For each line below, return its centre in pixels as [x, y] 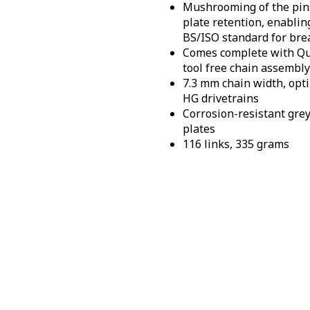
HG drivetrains [221, 99]
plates [199, 129]
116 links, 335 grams [236, 144]
